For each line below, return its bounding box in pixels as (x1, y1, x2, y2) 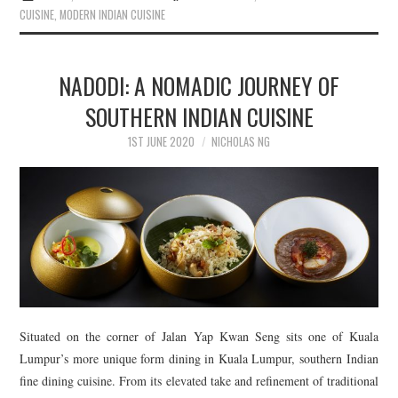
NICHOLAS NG (211, 132, 270, 150)
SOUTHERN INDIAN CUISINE (84, 99, 314, 133)
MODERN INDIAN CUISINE (60, 5, 166, 23)
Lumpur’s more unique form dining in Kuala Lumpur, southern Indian (20, 349, 378, 367)
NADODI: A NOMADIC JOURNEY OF (59, 68, 339, 102)
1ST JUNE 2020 (128, 132, 195, 150)
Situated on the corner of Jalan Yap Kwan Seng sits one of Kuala (20, 327, 378, 345)
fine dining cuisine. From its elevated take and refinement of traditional (20, 371, 378, 389)
